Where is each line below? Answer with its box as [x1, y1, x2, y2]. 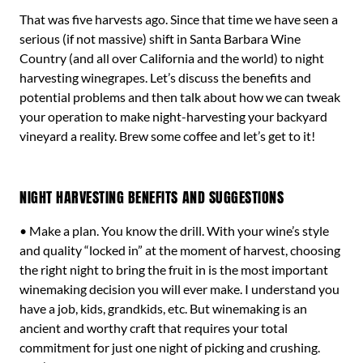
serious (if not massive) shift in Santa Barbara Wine [19, 31, 301, 46]
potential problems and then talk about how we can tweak [19, 89, 340, 105]
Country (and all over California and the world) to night [19, 50, 324, 66]
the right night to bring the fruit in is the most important [19, 262, 328, 277]
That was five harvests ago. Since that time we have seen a [19, 11, 338, 27]
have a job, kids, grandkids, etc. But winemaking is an [19, 301, 307, 316]
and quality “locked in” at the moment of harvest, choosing [19, 242, 340, 258]
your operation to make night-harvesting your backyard [19, 109, 327, 124]
